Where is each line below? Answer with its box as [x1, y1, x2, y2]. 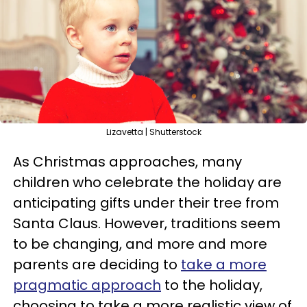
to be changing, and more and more [13, 234, 267, 254]
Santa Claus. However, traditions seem [13, 214, 280, 233]
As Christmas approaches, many [13, 152, 242, 171]
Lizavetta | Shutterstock [106, 126, 201, 138]
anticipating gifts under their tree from [13, 193, 279, 212]
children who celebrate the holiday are [13, 173, 282, 192]
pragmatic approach [13, 275, 161, 295]
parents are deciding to [13, 255, 181, 274]
